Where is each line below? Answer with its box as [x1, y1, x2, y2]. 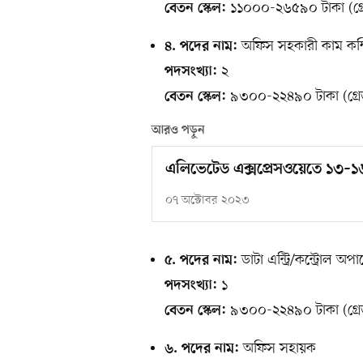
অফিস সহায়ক [239, 338, 316, 358]
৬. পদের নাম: [164, 340, 239, 357]
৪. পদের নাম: [164, 38, 237, 55]
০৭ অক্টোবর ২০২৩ [165, 192, 250, 208]
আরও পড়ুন [152, 122, 205, 138]
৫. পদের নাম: [164, 252, 237, 269]
